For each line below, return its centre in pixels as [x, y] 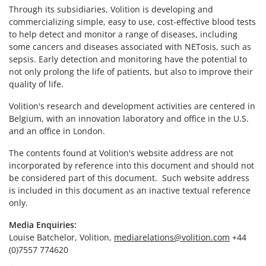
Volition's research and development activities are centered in [132, 106]
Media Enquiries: [43, 225]
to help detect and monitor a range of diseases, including [123, 34]
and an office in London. [57, 131]
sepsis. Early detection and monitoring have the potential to [128, 59]
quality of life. [36, 84]
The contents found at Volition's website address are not [121, 153]
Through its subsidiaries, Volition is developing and [111, 9]
